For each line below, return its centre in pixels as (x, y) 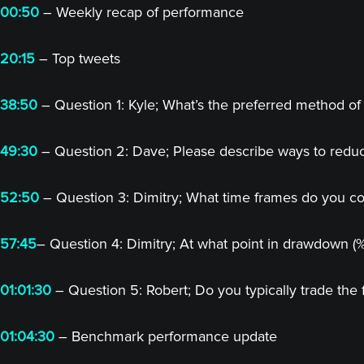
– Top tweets (78, 58)
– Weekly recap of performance (141, 12)
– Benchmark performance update (166, 336)
